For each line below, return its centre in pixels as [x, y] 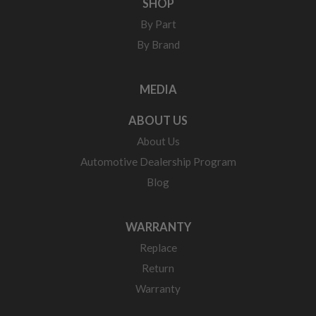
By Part [158, 24]
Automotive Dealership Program [158, 162]
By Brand [158, 45]
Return [158, 268]
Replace [158, 248]
